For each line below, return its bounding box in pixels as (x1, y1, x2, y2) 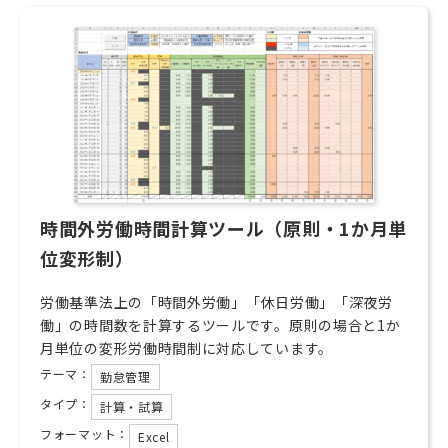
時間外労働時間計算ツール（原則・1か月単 (40, 215, 408, 241)
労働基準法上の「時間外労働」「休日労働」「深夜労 (40, 292, 393, 312)
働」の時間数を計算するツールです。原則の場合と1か (40, 315, 401, 335)
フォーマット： (40, 425, 129, 442)
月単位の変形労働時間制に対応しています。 (40, 338, 333, 358)
